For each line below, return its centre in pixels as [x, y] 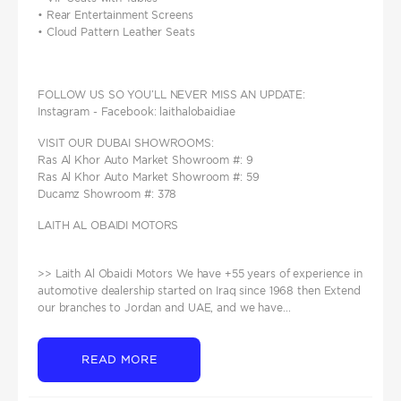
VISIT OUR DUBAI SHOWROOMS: [126, 143]
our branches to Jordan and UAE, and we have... [164, 308]
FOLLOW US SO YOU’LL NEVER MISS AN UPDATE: [172, 95]
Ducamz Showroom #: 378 [107, 194]
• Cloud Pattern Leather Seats [116, 32]
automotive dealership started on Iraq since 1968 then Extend [199, 291]
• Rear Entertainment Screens [115, 15]
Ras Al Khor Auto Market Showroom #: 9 [145, 160]
